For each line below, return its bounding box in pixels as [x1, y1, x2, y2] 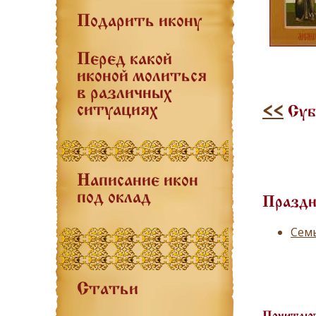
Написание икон [77, 173, 198, 190]
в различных [77, 85, 172, 102]
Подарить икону [77, 13, 202, 30]
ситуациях [77, 102, 158, 119]
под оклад [77, 190, 151, 207]
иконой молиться [77, 68, 207, 85]
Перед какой [77, 51, 172, 68]
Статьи [77, 281, 138, 298]
